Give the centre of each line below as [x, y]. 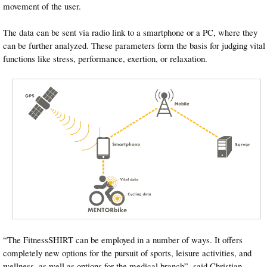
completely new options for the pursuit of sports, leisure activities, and [127, 252]
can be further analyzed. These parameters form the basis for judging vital [134, 46]
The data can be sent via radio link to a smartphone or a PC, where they [130, 32]
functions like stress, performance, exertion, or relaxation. [105, 59]
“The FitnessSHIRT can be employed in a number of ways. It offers [123, 239]
